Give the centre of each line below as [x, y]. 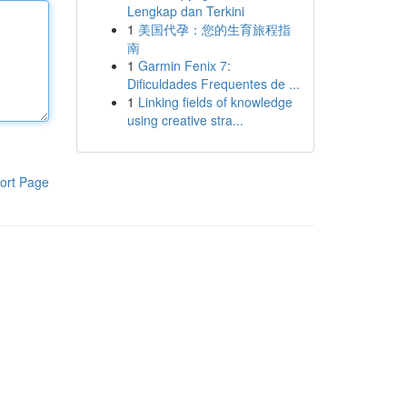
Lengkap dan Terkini [185, 11]
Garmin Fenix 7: [184, 65]
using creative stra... [185, 120]
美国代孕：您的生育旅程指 [214, 29]
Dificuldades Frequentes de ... [213, 84]
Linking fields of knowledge [215, 102]
